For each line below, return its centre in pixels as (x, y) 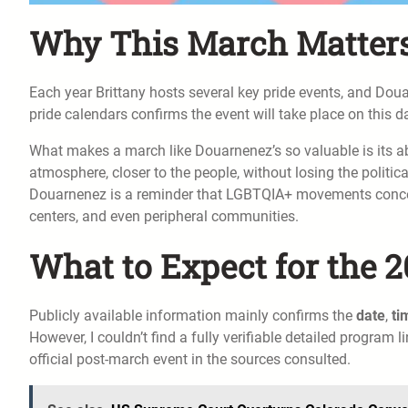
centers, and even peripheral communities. (164, 216)
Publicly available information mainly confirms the (193, 315)
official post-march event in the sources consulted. (190, 359)
